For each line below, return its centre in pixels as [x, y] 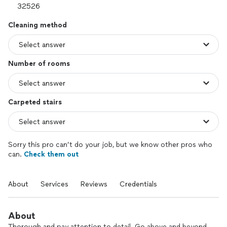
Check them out [51, 154]
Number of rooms [39, 64]
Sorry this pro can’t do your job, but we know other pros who [110, 145]
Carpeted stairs [35, 102]
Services [54, 184]
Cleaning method [37, 25]
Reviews [94, 184]
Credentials [138, 184]
